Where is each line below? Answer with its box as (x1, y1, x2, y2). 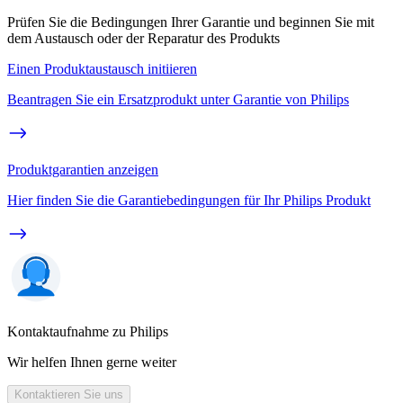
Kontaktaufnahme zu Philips (7, 324, 168, 340)
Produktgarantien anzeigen (7, 162, 158, 178)
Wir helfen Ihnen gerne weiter (7, 354, 176, 371)
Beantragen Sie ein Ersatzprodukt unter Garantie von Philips (7, 92, 349, 108)
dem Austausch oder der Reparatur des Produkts (7, 31, 280, 47)
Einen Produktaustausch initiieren (7, 61, 197, 77)
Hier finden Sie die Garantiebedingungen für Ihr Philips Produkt (7, 193, 371, 209)
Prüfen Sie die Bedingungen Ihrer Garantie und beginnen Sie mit (7, 14, 374, 31)
